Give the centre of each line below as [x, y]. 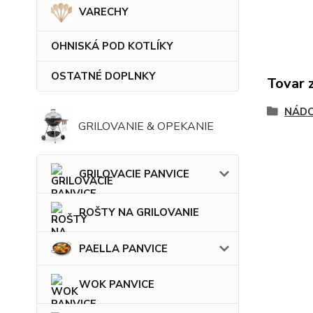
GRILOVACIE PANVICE [134, 174]
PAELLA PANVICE [123, 248]
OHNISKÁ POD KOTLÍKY [112, 46]
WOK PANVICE [117, 284]
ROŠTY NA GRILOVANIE [139, 213]
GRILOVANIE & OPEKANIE [146, 127]
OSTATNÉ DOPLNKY [103, 77]
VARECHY [104, 12]
